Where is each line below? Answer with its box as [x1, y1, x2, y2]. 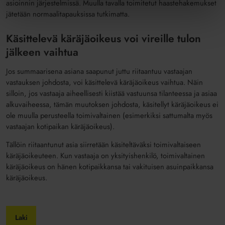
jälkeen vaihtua [6, 44, 79, 60]
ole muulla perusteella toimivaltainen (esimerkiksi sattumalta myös [6, 109, 213, 121]
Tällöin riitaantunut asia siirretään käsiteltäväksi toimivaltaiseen [6, 139, 201, 150]
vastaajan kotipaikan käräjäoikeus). [6, 121, 115, 132]
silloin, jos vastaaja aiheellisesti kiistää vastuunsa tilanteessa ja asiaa [6, 87, 217, 99]
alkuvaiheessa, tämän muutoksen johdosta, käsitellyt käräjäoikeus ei [6, 98, 219, 110]
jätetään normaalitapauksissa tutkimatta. [6, 9, 130, 20]
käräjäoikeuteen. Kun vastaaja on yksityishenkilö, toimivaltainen [6, 150, 205, 161]
